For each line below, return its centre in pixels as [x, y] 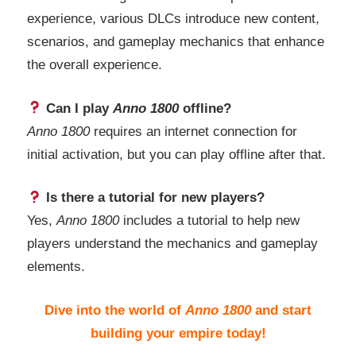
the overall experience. [95, 65]
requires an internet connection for [193, 131]
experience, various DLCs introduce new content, [173, 19]
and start [281, 310]
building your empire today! [178, 333]
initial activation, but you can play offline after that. [176, 154]
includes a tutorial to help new [209, 221]
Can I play [78, 108]
